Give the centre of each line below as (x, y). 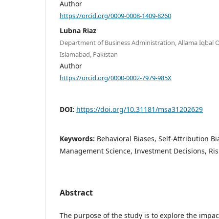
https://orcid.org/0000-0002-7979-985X (116, 77)
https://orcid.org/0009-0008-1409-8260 (115, 15)
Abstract (76, 192)
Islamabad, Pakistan (89, 55)
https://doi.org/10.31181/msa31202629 (140, 109)
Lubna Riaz (78, 31)
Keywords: (78, 138)
